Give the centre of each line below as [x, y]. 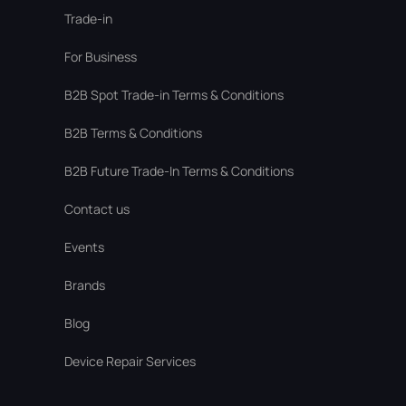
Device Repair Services [130, 361]
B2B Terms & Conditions [133, 133]
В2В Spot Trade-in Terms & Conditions [174, 95]
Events [84, 247]
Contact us [97, 209]
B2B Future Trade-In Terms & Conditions [179, 171]
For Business [100, 57]
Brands [84, 285]
